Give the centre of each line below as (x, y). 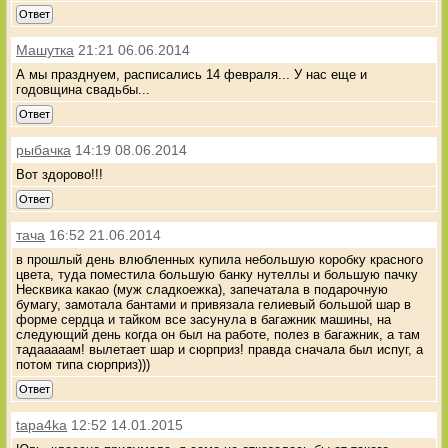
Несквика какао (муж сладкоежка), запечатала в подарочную (202, 289)
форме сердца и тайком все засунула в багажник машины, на (204, 319)
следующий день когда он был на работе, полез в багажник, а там (218, 334)
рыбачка (44, 149)
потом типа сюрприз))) (83, 364)
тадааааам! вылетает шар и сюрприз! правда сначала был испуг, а (220, 349)
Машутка (45, 49)
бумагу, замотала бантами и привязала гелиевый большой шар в (214, 304)
